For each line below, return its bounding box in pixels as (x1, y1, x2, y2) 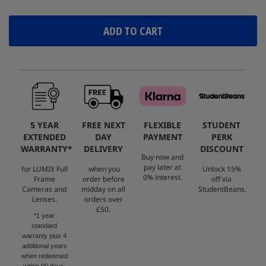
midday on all (81, 183, 126, 194)
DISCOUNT (199, 142, 243, 154)
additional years (21, 242, 67, 249)
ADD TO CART (103, 24, 163, 38)
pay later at (144, 161, 182, 172)
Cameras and (22, 183, 67, 194)
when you (87, 163, 121, 174)
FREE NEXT (81, 119, 125, 131)
